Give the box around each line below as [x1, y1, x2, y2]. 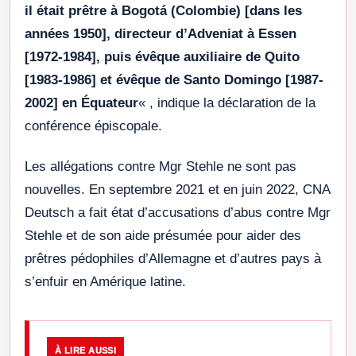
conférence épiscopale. [25, 118, 162, 133]
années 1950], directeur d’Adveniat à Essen [25, 25, 296, 41]
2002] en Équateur [25, 95, 138, 110]
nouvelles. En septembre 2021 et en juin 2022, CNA [25, 181, 331, 197]
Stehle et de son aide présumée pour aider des [25, 227, 301, 243]
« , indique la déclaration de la [138, 95, 315, 110]
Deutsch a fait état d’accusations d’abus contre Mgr [25, 204, 331, 220]
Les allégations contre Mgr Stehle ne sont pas [25, 158, 296, 174]
